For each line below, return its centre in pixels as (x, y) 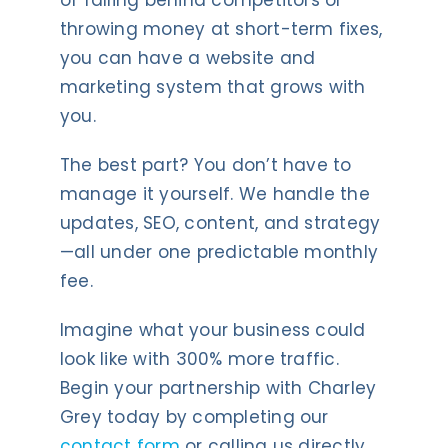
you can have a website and (187, 58)
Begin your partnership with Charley (218, 388)
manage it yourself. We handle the (214, 194)
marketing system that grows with (212, 87)
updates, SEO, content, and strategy (220, 223)
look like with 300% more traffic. (199, 359)
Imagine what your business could (212, 330)
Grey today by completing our (194, 417)
